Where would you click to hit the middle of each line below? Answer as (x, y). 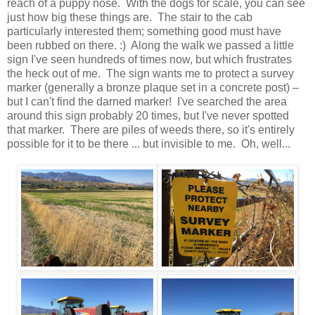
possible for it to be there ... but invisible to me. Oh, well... (149, 144)
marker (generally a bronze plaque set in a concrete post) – (153, 88)
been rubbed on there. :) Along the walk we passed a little (150, 46)
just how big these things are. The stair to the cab (130, 18)
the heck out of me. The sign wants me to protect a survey (150, 74)
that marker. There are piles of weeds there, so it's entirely (151, 130)
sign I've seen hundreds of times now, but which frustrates (149, 60)
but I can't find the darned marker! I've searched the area (147, 102)
